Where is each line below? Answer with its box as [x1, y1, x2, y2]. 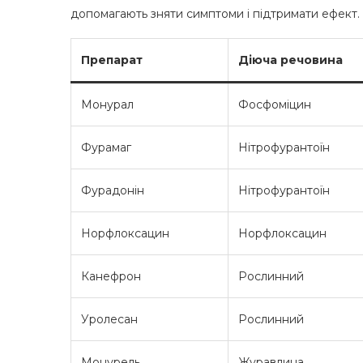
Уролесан [81, 312, 138, 327]
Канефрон [81, 269, 141, 284]
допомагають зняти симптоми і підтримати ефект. [70, 6, 360, 22]
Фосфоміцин [238, 97, 311, 113]
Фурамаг [81, 140, 131, 156]
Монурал [81, 97, 134, 113]
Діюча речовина [238, 53, 343, 68]
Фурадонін [81, 183, 144, 199]
